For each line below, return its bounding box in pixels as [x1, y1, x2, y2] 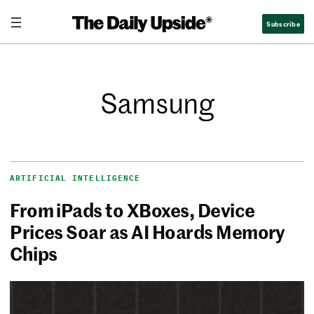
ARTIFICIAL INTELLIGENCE [10, 173, 141, 184]
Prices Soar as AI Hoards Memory [10, 219, 285, 245]
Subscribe [266, 18, 300, 29]
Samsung [100, 83, 214, 122]
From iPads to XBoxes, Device [10, 197, 255, 223]
